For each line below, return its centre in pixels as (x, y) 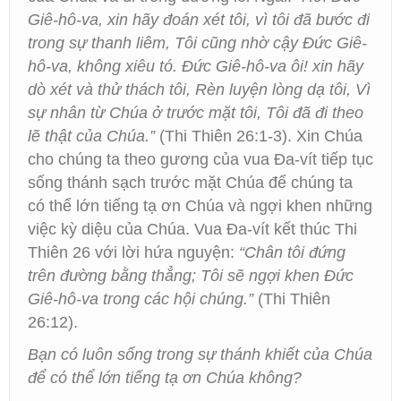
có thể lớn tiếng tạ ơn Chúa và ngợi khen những (200, 206)
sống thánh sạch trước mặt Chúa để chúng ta (190, 183)
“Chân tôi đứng (292, 252)
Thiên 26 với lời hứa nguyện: (133, 252)
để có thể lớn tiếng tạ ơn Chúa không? (165, 378)
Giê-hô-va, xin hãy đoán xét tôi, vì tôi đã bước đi (199, 20)
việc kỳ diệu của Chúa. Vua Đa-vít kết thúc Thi (192, 229)
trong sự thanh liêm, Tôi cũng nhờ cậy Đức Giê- (197, 43)
